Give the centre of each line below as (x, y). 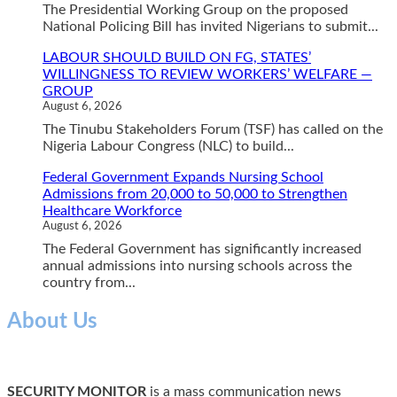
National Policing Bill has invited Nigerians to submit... (210, 26)
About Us (52, 321)
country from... (89, 282)
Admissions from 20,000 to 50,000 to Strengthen (195, 194)
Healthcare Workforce (112, 210)
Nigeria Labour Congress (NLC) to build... (168, 146)
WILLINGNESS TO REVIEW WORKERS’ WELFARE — (207, 74)
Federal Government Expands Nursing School (183, 177)
